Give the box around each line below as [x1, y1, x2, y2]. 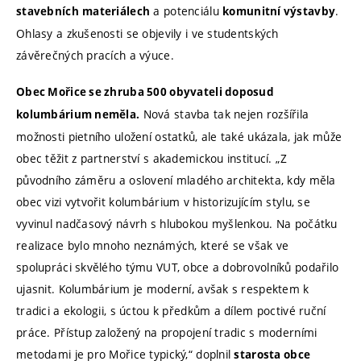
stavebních [16, 4, 79, 19]
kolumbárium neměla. [16, 106, 140, 122]
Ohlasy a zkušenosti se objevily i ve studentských [16, 26, 279, 42]
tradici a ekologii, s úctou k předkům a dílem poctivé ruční [16, 302, 326, 318]
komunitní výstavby [222, 4, 336, 19]
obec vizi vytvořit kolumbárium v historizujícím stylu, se [16, 193, 310, 210]
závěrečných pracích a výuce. [16, 48, 174, 64]
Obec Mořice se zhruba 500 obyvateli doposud [16, 84, 275, 99]
